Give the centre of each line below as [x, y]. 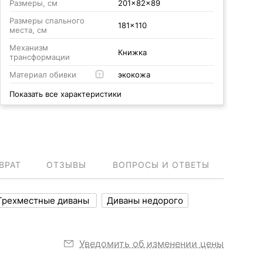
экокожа [134, 75]
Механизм [28, 48]
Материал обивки [43, 75]
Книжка [132, 52]
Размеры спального [47, 21]
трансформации [39, 57]
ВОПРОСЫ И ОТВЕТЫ [161, 165]
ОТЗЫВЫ [66, 165]
